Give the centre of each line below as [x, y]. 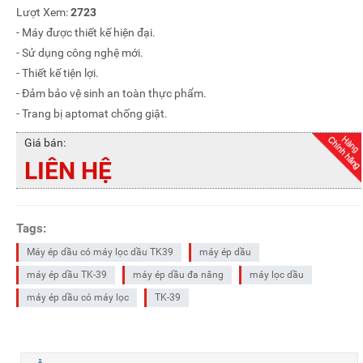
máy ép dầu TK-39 [67, 275]
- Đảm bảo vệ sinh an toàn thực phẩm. [111, 94]
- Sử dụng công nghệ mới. [80, 53]
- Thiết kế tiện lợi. [58, 73]
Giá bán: [45, 143]
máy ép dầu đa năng [178, 275]
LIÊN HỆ [68, 171]
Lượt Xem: [43, 13]
